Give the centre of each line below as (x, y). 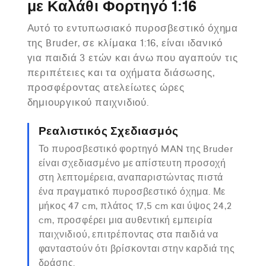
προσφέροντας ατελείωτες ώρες (106, 87)
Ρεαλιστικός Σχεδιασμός (109, 131)
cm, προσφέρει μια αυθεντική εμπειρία (125, 220)
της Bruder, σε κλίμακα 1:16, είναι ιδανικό (125, 42)
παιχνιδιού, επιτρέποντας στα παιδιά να (128, 235)
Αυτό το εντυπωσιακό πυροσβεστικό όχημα (132, 28)
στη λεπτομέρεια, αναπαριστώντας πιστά (131, 178)
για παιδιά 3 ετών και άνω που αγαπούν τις (132, 57)
